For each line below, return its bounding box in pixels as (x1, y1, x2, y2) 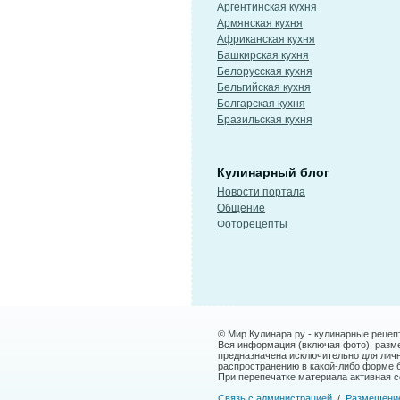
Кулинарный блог (217, 165, 329, 179)
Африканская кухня (217, 33, 315, 46)
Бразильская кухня (217, 113, 312, 126)
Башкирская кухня (217, 49, 309, 62)
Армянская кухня (217, 17, 303, 29)
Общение (217, 202, 265, 214)
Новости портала (217, 186, 305, 198)
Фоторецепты (217, 218, 287, 230)
